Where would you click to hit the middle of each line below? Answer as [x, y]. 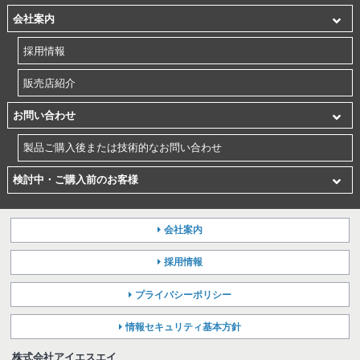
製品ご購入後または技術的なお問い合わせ [123, 148]
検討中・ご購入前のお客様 [76, 180]
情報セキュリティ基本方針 [183, 327]
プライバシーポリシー [183, 295]
